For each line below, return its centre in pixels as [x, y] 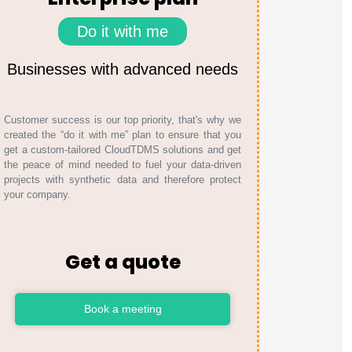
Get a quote [123, 262]
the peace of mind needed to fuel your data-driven [123, 165]
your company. [37, 194]
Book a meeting [123, 309]
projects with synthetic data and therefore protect [123, 180]
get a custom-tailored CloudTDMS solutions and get [123, 150]
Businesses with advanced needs [123, 69]
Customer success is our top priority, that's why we [123, 120]
